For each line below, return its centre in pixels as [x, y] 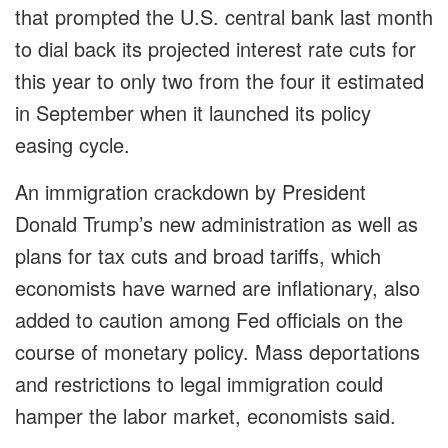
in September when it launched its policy [193, 113]
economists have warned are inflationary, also [217, 288]
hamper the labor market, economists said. [205, 416]
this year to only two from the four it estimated [219, 81]
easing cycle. [72, 145]
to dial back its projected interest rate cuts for [215, 49]
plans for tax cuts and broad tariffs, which [198, 256]
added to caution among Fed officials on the [209, 320]
